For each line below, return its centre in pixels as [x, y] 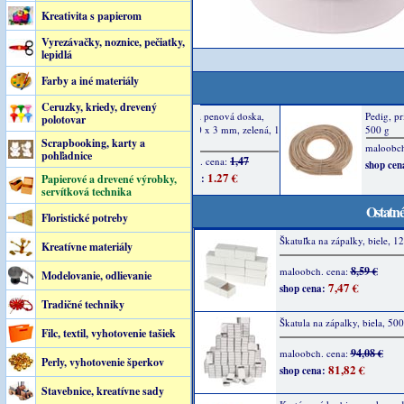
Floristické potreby [84, 218]
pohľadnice [66, 156]
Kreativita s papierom [91, 16]
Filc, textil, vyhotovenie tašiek [108, 333]
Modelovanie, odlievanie [96, 275]
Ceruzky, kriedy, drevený [99, 107]
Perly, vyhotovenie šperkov [102, 362]
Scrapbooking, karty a [93, 143]
